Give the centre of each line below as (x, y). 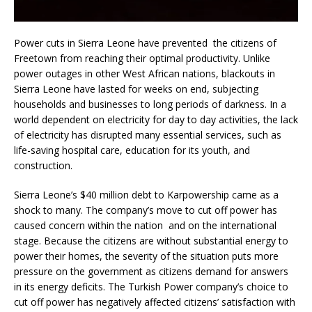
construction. (43, 165)
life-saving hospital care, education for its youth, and (132, 150)
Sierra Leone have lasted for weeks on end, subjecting (136, 88)
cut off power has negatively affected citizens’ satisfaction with (155, 302)
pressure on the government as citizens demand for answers (151, 271)
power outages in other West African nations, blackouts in (145, 73)
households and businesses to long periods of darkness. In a (150, 104)
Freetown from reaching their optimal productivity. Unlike (142, 58)
